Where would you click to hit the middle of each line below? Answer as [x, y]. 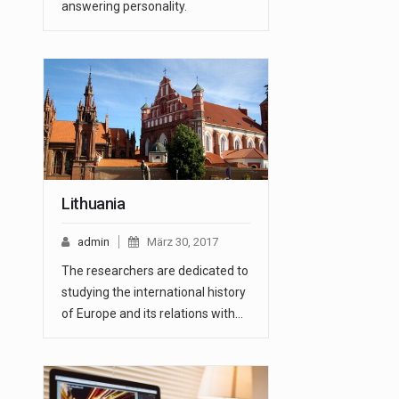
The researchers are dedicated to [155, 271]
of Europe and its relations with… [152, 314]
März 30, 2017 [183, 242]
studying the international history [154, 293]
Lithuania [94, 204]
